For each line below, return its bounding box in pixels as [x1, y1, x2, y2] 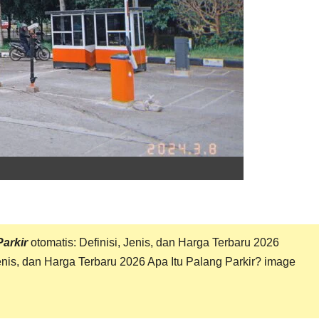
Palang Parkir [186, 256, 255, 268]
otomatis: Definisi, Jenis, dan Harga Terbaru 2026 [28, 236, 279, 249]
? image [255, 256, 296, 268]
